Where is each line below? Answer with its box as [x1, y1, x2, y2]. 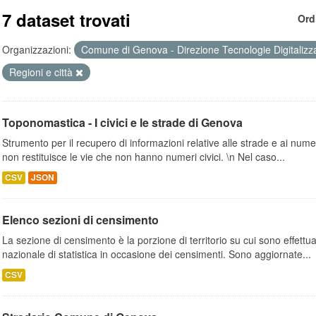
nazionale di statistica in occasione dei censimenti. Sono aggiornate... [2, 247, 311, 261]
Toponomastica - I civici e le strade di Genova [2, 114, 243, 130]
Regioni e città [9, 65, 75, 79]
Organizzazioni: [2, 42, 71, 56]
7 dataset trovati [2, 8, 130, 32]
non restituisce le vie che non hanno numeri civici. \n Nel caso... [2, 150, 285, 164]
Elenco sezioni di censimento [2, 212, 159, 228]
